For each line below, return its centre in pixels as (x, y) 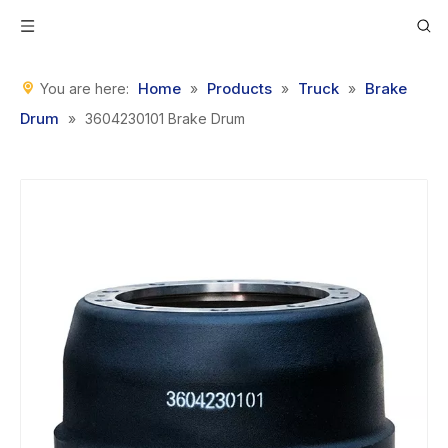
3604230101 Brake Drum (165, 118)
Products (239, 88)
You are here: (84, 88)
